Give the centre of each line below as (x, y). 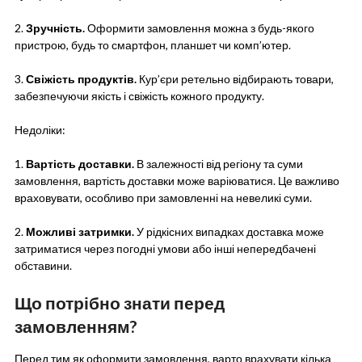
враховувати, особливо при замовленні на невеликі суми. (163, 198)
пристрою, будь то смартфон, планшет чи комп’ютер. (152, 45)
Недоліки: (40, 130)
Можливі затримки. (80, 232)
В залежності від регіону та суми (218, 164)
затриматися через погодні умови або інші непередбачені (165, 249)
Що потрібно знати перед (119, 303)
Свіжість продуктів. (81, 79)
